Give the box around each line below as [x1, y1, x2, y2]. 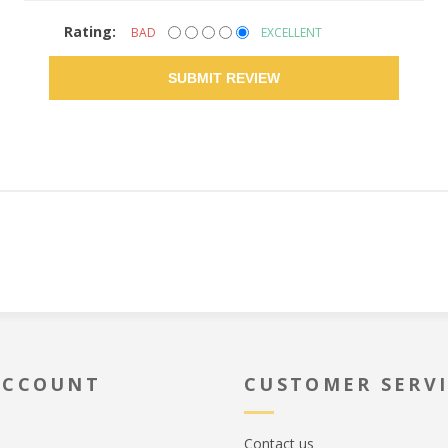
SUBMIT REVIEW [168, 70, 280, 86]
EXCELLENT [261, 23, 322, 41]
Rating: [64, 22, 116, 41]
